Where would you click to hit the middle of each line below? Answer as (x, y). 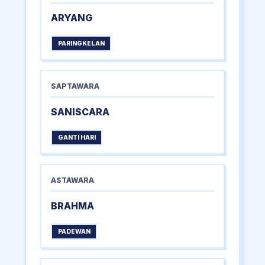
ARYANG (72, 18)
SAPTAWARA (75, 86)
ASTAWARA (72, 180)
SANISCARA (80, 112)
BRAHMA (72, 206)
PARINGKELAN (81, 44)
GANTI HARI (77, 138)
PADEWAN (74, 232)
